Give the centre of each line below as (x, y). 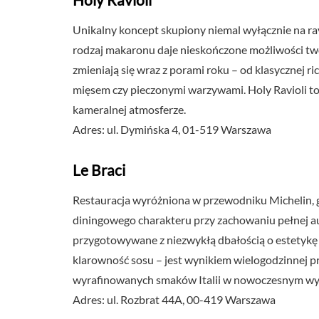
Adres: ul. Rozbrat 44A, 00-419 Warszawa (174, 299)
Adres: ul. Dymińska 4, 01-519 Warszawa (172, 129)
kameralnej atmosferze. (129, 109)
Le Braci (99, 170)
